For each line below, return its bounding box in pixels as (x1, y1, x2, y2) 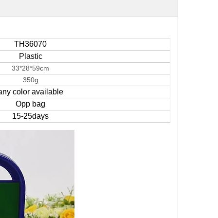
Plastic (18, 52, 42, 60)
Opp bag (16, 100, 45, 108)
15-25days (12, 112, 49, 120)
